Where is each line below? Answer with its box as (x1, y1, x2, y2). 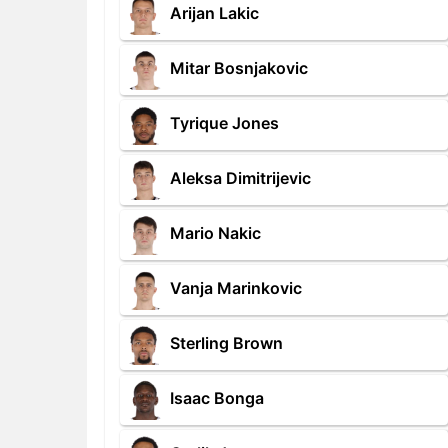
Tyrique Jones (170, 113, 279, 134)
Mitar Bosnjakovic (170, 58, 308, 79)
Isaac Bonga (170, 388, 264, 409)
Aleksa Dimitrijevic (170, 168, 311, 189)
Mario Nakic (170, 223, 261, 244)
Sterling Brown (170, 333, 283, 354)
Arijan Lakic (170, 3, 259, 24)
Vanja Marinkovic (170, 278, 302, 299)
